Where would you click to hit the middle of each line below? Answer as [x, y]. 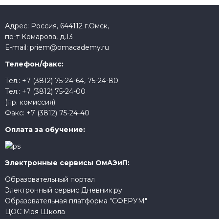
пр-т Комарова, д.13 [39, 37]
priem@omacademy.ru [69, 47]
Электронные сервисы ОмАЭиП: [67, 163]
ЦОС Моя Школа [35, 212]
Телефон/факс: [34, 64]
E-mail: [17, 47]
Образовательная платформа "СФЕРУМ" [76, 201]
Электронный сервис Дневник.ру [64, 190]
